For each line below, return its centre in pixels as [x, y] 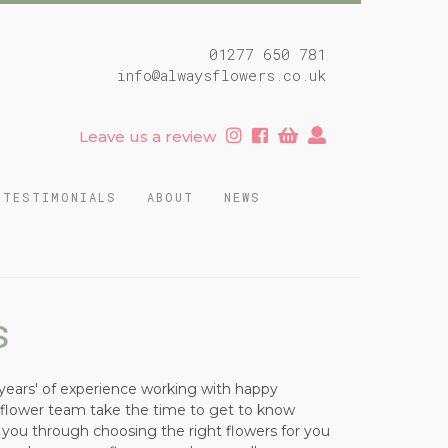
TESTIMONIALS [59, 197]
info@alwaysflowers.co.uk [221, 75]
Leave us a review [147, 136]
